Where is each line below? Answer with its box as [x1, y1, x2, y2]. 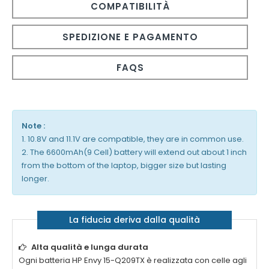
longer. [22, 173, 49, 185]
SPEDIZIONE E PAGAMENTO [62, 31, 198, 44]
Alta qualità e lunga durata [31, 241, 148, 253]
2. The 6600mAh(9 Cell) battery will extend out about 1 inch [22, 147, 247, 159]
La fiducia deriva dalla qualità [68, 214, 200, 226]
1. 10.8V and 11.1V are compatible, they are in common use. [22, 133, 244, 145]
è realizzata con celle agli [145, 255, 247, 267]
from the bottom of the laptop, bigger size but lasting [22, 160, 226, 172]
